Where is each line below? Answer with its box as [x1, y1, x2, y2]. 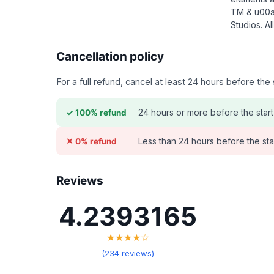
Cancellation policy [56, 50, 164, 64]
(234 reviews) [102, 248, 154, 258]
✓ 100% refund [66, 107, 127, 117]
